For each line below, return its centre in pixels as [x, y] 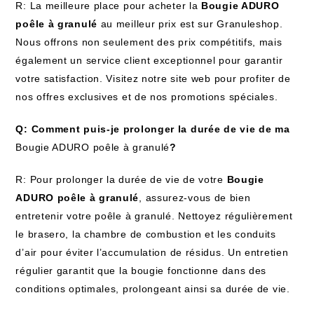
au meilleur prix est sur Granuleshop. [190, 24]
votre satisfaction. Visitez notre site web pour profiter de [153, 78]
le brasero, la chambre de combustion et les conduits [146, 234]
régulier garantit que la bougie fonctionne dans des [141, 271]
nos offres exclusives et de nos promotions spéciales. [147, 97]
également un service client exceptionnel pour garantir [149, 60]
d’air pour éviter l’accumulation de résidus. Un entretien [152, 252]
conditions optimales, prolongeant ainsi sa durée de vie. [153, 289]
